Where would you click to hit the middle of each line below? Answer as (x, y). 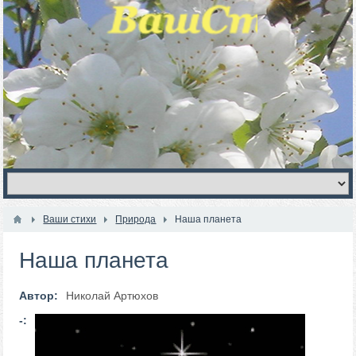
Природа (136, 219)
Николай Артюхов (112, 296)
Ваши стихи (70, 219)
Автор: (39, 296)
